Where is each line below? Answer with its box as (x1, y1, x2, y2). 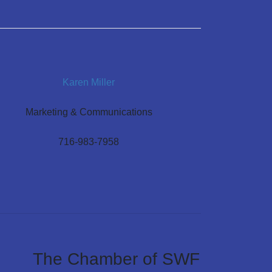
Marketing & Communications (25, 107, 152, 118)
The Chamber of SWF (32, 250, 200, 269)
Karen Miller (63, 76, 115, 87)
